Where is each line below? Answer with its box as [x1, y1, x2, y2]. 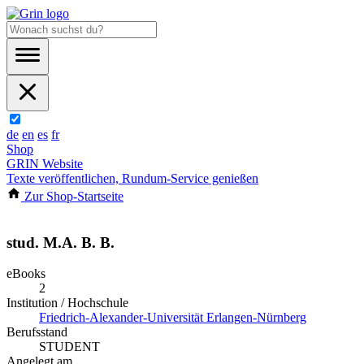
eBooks [6, 266, 45, 281]
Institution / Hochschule [6, 296, 128, 310]
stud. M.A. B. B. [6, 233, 115, 251]
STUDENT [39, 340, 100, 354]
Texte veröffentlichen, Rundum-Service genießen [6, 171, 258, 185]
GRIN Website [6, 157, 83, 171]
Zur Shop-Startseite [21, 189, 123, 203]
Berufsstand [6, 325, 67, 340]
